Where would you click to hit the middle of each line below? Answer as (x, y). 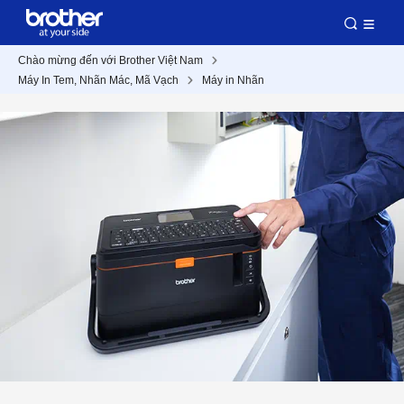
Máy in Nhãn (233, 80)
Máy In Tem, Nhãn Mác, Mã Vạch (98, 80)
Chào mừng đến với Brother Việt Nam (110, 60)
